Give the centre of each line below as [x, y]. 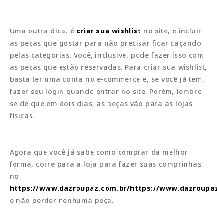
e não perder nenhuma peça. [62, 200]
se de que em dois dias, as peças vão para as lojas [101, 103]
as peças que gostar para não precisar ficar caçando [106, 43]
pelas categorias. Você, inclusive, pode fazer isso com [107, 55]
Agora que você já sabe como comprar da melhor [99, 152]
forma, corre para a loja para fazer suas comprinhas [106, 164]
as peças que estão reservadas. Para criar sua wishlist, [109, 67]
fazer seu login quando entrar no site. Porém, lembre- [107, 91]
